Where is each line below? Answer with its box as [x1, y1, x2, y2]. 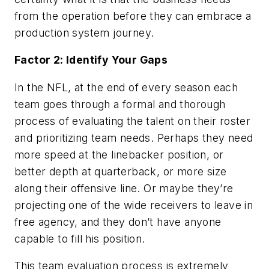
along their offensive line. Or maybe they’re [14, 181, 234, 195]
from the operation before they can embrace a [14, 9, 252, 22]
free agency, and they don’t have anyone [14, 215, 222, 228]
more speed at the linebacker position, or [14, 148, 224, 161]
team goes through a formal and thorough [14, 97, 226, 110]
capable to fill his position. [14, 232, 145, 245]
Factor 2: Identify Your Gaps [14, 53, 168, 67]
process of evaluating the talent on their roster [14, 114, 251, 127]
